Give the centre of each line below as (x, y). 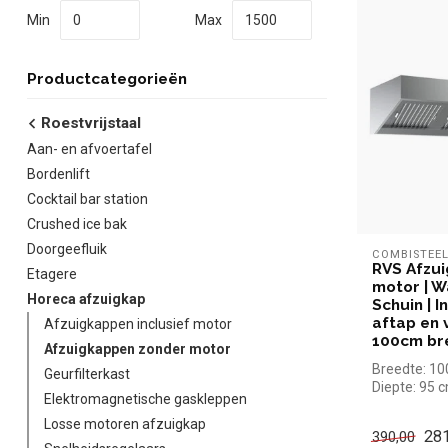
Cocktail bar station (87, 199)
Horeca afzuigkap (86, 299)
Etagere (52, 274)
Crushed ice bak (77, 224)
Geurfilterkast (87, 374)
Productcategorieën (107, 79)
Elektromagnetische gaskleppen (145, 399)
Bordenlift (58, 174)
